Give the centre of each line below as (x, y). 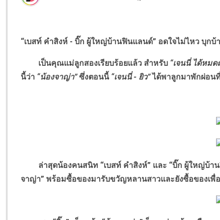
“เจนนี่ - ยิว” (131, 77)
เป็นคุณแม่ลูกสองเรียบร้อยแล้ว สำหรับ (96, 63)
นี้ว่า (29, 77)
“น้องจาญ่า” (58, 77)
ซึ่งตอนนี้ (95, 77)
